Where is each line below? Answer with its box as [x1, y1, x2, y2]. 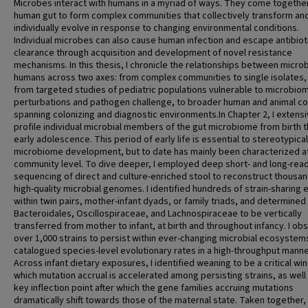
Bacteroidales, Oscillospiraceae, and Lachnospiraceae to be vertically [14, 207, 302, 221]
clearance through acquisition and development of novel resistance [14, 46, 292, 60]
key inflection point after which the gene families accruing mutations [14, 281, 294, 295]
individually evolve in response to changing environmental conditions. [14, 21, 299, 35]
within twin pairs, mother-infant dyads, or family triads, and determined [14, 195, 306, 208]
